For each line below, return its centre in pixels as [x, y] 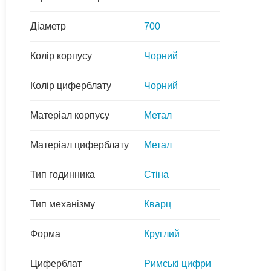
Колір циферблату [71, 85]
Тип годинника [63, 174]
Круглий [162, 233]
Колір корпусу [61, 56]
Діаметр [48, 26]
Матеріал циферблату [80, 145]
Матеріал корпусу [70, 115]
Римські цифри [178, 263]
